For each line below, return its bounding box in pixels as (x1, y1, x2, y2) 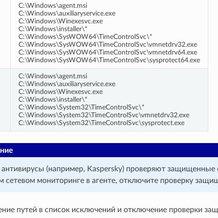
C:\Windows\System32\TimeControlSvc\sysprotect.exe (18, 119, 184, 127)
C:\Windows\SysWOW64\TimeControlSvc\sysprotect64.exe (18, 56, 200, 64)
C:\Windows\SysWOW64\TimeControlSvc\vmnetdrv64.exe (18, 48, 197, 56)
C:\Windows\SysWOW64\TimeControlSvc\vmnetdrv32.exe (18, 40, 197, 48)
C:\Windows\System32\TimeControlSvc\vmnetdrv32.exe (18, 111, 189, 119)
